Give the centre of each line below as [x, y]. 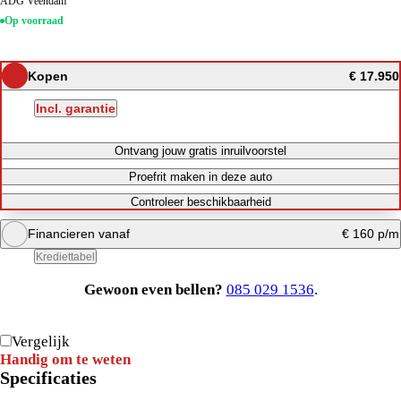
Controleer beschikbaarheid [200, 202]
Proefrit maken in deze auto [200, 176]
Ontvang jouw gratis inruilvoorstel [200, 151]
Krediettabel [66, 256]
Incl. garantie [76, 108]
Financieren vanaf [78, 234]
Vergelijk [41, 341]
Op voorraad [34, 21]
